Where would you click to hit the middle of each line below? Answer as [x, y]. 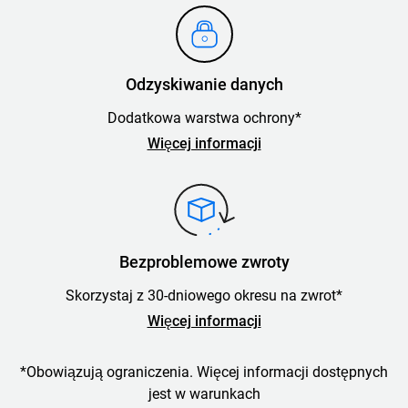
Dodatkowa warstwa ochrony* [204, 118]
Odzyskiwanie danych [204, 84]
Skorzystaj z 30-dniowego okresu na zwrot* [204, 296]
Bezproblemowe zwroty [204, 262]
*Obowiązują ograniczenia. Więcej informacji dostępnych [204, 372]
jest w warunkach [204, 394]
